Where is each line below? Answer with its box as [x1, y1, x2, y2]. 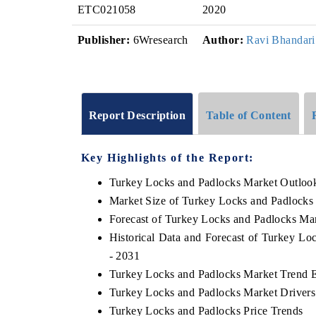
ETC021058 [78, 4, 136, 16]
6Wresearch [130, 34, 188, 46]
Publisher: [78, 34, 130, 46]
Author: [202, 34, 243, 46]
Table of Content [206, 109, 291, 121]
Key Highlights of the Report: [80, 151, 254, 164]
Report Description [88, 109, 186, 121]
